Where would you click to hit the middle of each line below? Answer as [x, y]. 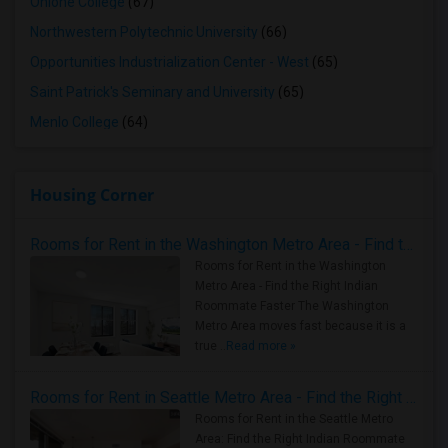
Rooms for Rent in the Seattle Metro [294, 419]
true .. [210, 346]
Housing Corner [92, 195]
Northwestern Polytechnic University [144, 32]
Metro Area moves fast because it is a [300, 326]
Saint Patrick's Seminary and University [152, 92]
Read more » [261, 346]
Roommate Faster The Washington [292, 306]
